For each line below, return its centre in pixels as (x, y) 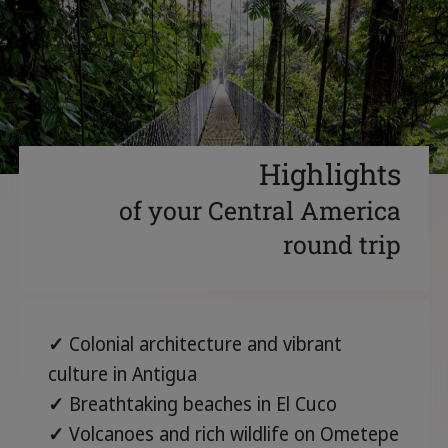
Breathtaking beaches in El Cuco (200, 403)
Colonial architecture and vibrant (202, 343)
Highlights (329, 174)
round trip (341, 245)
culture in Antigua (122, 373)
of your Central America (259, 211)
